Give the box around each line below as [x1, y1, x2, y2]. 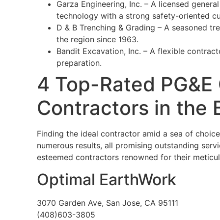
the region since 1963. [56, 34, 138, 45]
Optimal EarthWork [37, 169, 176, 189]
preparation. [56, 58, 102, 68]
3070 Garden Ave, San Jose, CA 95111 [37, 197, 178, 208]
